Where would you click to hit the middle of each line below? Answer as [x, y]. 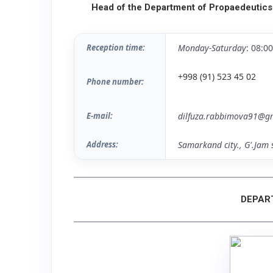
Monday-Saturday [212, 48]
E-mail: [101, 116]
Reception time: [117, 48]
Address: [102, 144]
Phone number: [116, 82]
